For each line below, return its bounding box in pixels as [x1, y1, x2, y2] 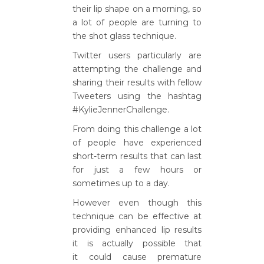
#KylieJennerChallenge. [72, 104, 169, 115]
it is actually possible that [72, 238, 202, 249]
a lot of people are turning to [72, 17, 202, 28]
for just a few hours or [72, 164, 202, 175]
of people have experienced [72, 137, 202, 148]
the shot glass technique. [72, 31, 176, 41]
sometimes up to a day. [72, 178, 170, 189]
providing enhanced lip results [72, 225, 202, 235]
